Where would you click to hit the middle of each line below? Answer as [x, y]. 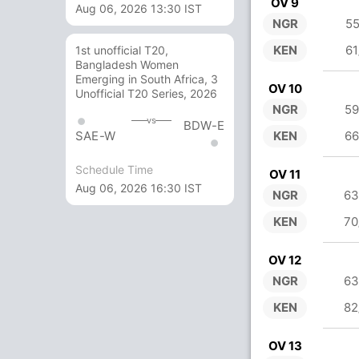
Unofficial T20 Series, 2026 [146, 94]
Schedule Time [114, 169]
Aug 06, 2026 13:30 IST [139, 9]
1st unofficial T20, [122, 50]
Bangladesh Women [127, 65]
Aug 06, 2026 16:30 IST [139, 188]
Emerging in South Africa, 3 [147, 79]
